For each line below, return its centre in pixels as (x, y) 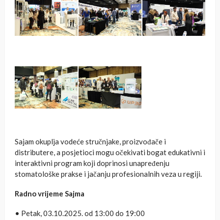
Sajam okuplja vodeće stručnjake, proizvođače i (90, 141)
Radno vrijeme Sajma (50, 193)
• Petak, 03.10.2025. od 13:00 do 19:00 (80, 213)
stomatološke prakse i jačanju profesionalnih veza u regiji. (108, 174)
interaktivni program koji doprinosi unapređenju (92, 163)
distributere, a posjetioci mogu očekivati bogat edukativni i (110, 152)
